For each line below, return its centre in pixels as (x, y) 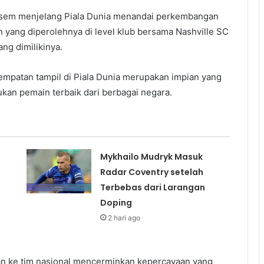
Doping (116, 202)
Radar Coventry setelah (151, 172)
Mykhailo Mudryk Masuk (151, 156)
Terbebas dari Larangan (152, 187)
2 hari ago (124, 217)
